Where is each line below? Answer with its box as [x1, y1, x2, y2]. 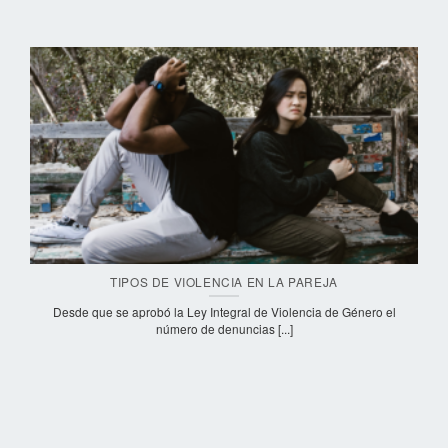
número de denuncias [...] [155, 319, 293, 337]
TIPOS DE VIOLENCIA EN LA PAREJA [110, 272, 338, 290]
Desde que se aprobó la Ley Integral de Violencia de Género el [52, 302, 396, 320]
